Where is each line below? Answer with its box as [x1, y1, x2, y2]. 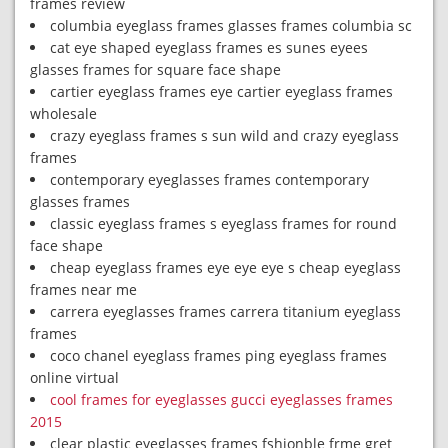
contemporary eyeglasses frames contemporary [50, 170, 369, 189]
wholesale [30, 104, 97, 123]
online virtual [30, 368, 119, 387]
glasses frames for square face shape [30, 60, 281, 79]
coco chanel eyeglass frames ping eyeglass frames [50, 346, 387, 365]
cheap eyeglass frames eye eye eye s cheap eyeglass [50, 258, 401, 277]
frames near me [30, 280, 137, 299]
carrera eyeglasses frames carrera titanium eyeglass [50, 302, 401, 321]
